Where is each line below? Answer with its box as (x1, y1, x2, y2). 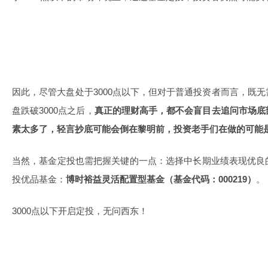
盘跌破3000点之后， (12, 105, 95, 115)
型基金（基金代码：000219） (138, 174, 256, 184)
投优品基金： (12, 174, 66, 184)
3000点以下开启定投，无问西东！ (12, 206, 148, 216)
